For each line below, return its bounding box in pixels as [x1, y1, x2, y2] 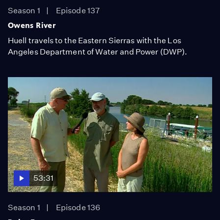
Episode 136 [56, 202, 101, 212]
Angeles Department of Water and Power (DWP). [8, 47, 188, 56]
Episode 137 [56, 5, 100, 15]
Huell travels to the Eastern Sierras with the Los [8, 35, 181, 45]
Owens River [8, 20, 56, 30]
